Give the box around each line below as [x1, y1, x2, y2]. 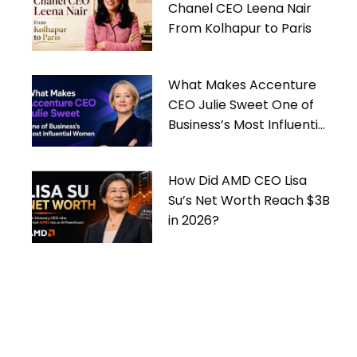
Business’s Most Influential [168, 115, 330, 134]
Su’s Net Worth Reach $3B [168, 191, 331, 210]
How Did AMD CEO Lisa [168, 171, 308, 190]
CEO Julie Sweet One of [168, 95, 315, 114]
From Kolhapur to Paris [168, 18, 312, 37]
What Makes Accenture [168, 75, 317, 94]
